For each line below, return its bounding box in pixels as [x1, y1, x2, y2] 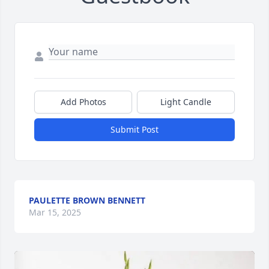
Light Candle [160, 95, 211, 107]
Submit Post [110, 123, 159, 135]
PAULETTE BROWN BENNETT [29, 194, 145, 206]
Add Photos [60, 95, 106, 107]
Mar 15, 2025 [29, 206, 81, 218]
